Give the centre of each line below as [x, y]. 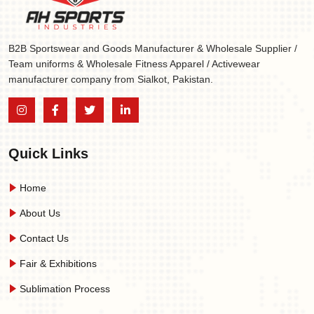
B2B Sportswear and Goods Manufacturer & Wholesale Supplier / [153, 48]
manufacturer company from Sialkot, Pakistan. [111, 79]
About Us [39, 213]
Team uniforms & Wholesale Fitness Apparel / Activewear [134, 64]
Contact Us [43, 238]
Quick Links [48, 153]
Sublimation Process [63, 289]
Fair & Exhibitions [57, 264]
